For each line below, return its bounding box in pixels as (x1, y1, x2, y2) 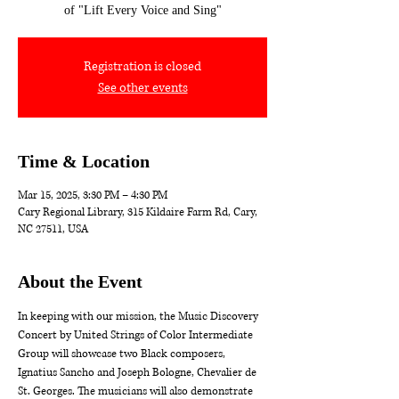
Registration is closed (84, 58, 201, 75)
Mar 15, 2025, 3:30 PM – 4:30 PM (18, 188, 167, 203)
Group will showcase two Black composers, (18, 346, 228, 362)
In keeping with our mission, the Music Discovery (18, 309, 261, 324)
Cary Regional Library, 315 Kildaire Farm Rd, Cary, (18, 205, 257, 220)
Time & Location (18, 151, 150, 171)
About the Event (18, 272, 142, 291)
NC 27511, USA (18, 222, 88, 237)
